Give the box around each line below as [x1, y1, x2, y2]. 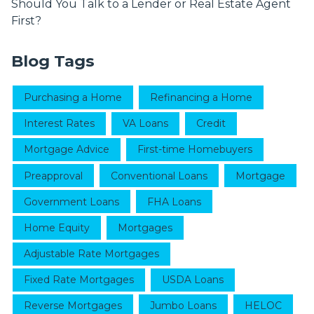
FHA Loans [147, 195, 201, 208]
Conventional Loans [111, 169, 207, 182]
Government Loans [24, 195, 119, 208]
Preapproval [24, 169, 83, 182]
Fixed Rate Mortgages [24, 273, 134, 287]
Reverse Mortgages [24, 299, 122, 313]
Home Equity [24, 221, 90, 234]
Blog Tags [11, 51, 95, 71]
